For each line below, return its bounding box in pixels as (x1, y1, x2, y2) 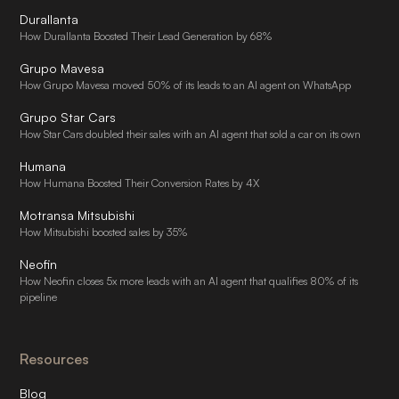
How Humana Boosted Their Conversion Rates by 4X (20, 176, 260, 190)
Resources (20, 350, 90, 368)
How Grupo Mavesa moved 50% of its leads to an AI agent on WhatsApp (20, 78, 352, 92)
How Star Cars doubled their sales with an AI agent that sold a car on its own (20, 127, 362, 141)
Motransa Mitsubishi (20, 208, 135, 223)
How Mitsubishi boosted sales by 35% (20, 225, 189, 239)
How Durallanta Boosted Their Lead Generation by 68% (20, 29, 273, 43)
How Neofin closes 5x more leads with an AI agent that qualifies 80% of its (20, 274, 359, 288)
